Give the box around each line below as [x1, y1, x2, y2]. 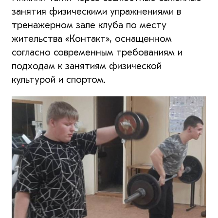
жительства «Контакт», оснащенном [12, 33, 172, 44]
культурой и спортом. [12, 73, 106, 85]
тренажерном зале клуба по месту [12, 19, 166, 31]
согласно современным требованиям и [12, 46, 182, 58]
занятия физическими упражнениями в [12, 5, 181, 17]
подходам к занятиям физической [12, 60, 162, 72]
